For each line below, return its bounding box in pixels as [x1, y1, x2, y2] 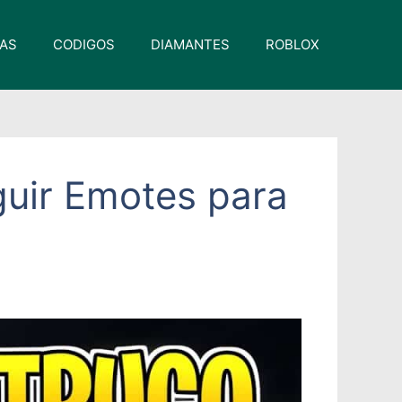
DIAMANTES [151, 36, 230, 53]
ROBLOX [266, 36, 319, 53]
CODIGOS [53, 36, 115, 53]
